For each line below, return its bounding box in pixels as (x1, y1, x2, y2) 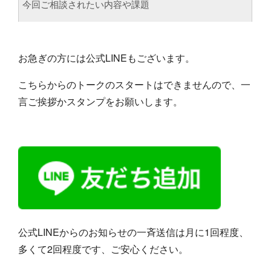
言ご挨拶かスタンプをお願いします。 (18, 94, 183, 108)
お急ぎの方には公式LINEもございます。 (18, 50, 195, 65)
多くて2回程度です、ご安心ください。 (18, 241, 189, 256)
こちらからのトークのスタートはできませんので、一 (18, 77, 251, 91)
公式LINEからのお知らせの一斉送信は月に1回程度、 (18, 224, 249, 239)
